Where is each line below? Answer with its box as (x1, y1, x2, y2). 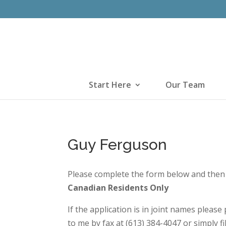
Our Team (165, 79, 205, 90)
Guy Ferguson (68, 136, 167, 153)
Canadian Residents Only (68, 182, 169, 193)
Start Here (88, 79, 131, 90)
